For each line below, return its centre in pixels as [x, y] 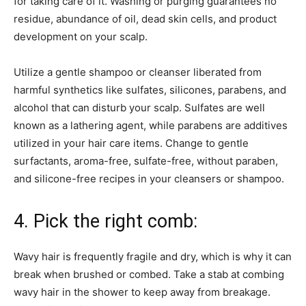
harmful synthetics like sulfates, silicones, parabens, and [150, 89]
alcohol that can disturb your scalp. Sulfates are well [139, 107]
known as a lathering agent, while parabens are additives [151, 125]
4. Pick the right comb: [108, 221]
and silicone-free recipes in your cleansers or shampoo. [150, 178]
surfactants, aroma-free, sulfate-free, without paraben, [146, 161]
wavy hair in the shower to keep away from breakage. [142, 292]
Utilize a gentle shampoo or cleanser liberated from [138, 72]
